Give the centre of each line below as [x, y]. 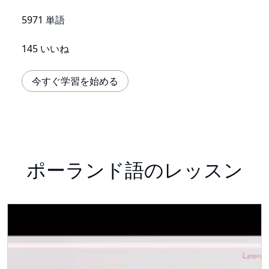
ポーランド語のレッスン [134, 170]
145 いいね [45, 49]
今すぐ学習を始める [75, 81]
